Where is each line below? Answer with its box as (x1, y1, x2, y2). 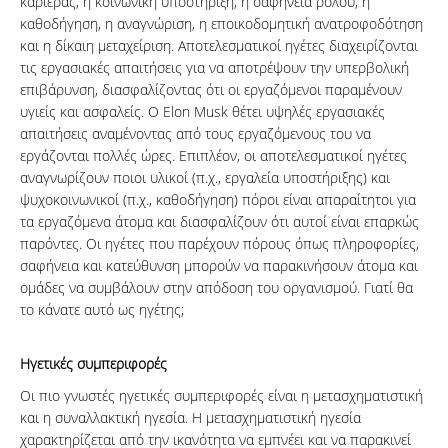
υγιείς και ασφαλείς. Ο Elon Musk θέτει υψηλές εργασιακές (20, 102, 385, 122)
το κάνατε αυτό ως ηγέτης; (20, 300, 184, 320)
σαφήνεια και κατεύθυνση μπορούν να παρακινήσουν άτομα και (20, 256, 418, 276)
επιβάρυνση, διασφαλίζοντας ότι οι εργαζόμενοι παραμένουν (20, 80, 402, 100)
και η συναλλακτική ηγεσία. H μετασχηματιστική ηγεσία (20, 408, 361, 428)
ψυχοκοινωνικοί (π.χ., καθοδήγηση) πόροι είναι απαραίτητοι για (20, 190, 416, 210)
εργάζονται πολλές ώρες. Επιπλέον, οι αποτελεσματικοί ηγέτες (20, 146, 407, 166)
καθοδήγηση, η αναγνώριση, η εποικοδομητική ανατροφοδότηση (20, 14, 423, 34)
